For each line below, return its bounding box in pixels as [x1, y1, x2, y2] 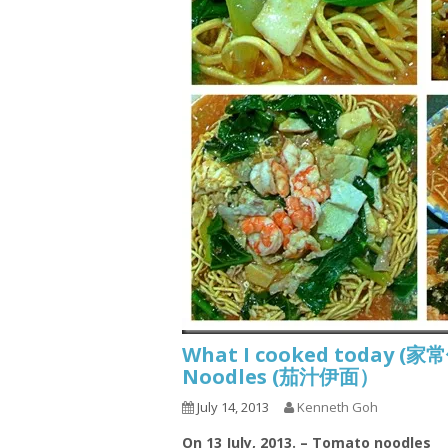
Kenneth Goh [297, 398, 378, 416]
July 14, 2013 [194, 398, 269, 416]
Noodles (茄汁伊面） [182, 363, 379, 390]
